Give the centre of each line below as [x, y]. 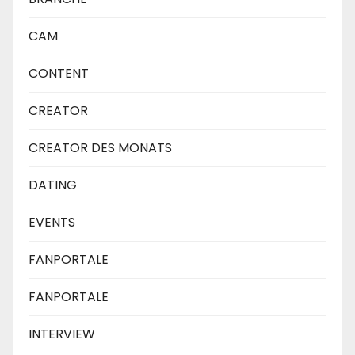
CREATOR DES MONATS [100, 147]
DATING [53, 185]
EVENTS [52, 222]
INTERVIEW [62, 334]
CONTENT [59, 73]
